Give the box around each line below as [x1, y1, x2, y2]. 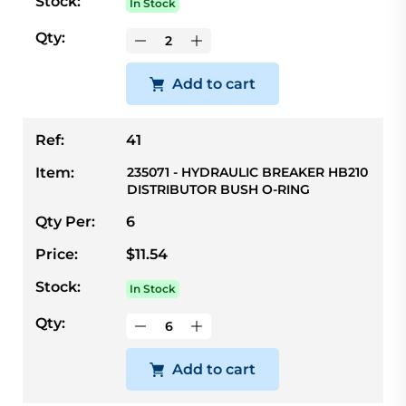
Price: [35, 245, 78, 263]
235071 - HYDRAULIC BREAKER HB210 [127, 163, 368, 180]
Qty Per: [35, 212, 95, 230]
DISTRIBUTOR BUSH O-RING [127, 180, 310, 198]
